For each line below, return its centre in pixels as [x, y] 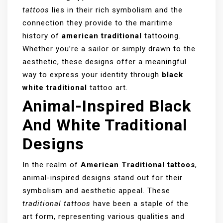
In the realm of [52, 165]
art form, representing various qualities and [104, 216]
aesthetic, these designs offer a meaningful [105, 61]
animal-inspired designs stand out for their [103, 177]
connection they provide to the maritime [98, 23]
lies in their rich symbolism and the [116, 10]
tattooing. [161, 36]
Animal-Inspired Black [107, 106]
